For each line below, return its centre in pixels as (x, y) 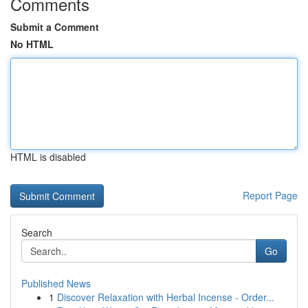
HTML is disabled (48, 157)
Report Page (270, 195)
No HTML (32, 44)
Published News (56, 283)
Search (37, 232)
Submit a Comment (55, 27)
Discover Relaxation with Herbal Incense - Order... (166, 297)
